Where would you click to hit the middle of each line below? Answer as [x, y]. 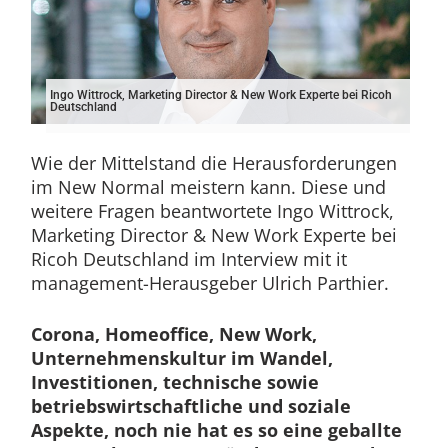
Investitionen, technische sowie [174, 381]
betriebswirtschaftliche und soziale [190, 405]
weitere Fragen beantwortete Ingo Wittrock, [212, 210]
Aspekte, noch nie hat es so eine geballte [216, 429]
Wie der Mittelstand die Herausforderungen [213, 162]
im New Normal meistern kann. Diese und [208, 186]
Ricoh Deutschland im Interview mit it [188, 258]
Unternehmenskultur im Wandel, [181, 357]
